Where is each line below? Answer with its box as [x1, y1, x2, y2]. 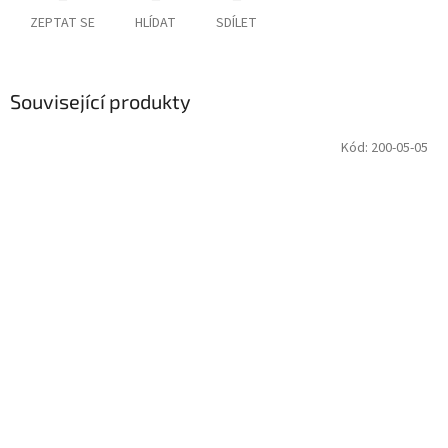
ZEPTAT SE [30, 13, 95, 34]
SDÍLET [216, 13, 257, 34]
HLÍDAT [135, 13, 176, 34]
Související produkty [10, 89, 191, 114]
